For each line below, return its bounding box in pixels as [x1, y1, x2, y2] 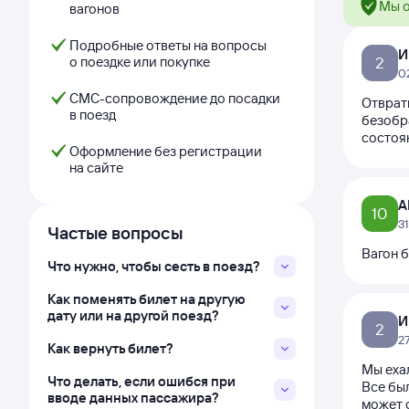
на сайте [69, 159, 123, 176]
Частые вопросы [47, 222, 183, 244]
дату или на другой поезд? [47, 307, 219, 324]
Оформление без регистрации [69, 142, 262, 160]
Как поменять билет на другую [47, 290, 246, 308]
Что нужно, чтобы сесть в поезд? [47, 257, 260, 275]
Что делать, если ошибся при [47, 372, 236, 390]
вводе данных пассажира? [47, 389, 219, 406]
